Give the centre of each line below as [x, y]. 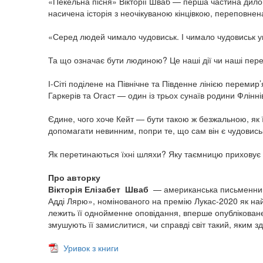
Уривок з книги [91, 247]
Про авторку [75, 177]
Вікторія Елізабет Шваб [98, 189]
